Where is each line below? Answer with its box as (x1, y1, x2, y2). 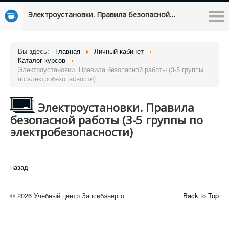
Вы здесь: (18, 46, 53, 56)
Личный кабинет (94, 46, 144, 56)
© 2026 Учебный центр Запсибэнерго (10, 191, 124, 200)
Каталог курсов (18, 55, 65, 65)
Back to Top (183, 191, 219, 200)
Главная (55, 46, 80, 56)
